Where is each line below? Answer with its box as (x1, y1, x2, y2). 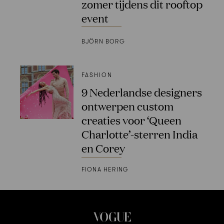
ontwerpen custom (81, 98, 173, 113)
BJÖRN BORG (81, 38, 125, 45)
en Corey (81, 140, 125, 155)
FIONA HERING (81, 166, 129, 173)
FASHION (81, 71, 112, 79)
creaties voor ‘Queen (81, 112, 181, 127)
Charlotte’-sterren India (81, 126, 197, 141)
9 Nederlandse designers (81, 84, 202, 99)
